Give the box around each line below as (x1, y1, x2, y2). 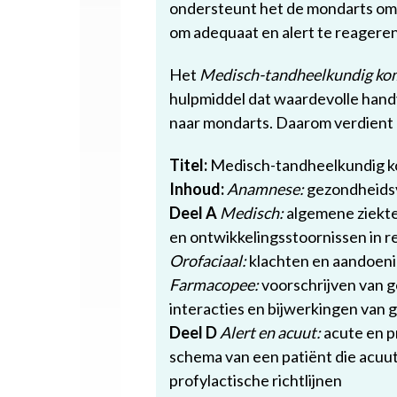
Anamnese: (227, 179, 304, 198)
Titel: (169, 155, 207, 175)
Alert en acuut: (220, 323, 321, 342)
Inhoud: (169, 179, 224, 198)
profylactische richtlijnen (169, 370, 342, 390)
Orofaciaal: (169, 251, 246, 270)
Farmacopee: (169, 275, 259, 294)
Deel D (169, 323, 217, 342)
